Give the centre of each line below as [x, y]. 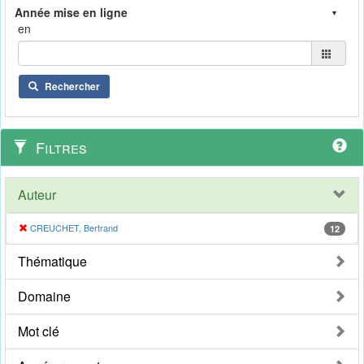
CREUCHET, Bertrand [74, 228]
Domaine [44, 297]
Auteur [37, 195]
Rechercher [72, 87]
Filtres [59, 147]
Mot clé [39, 331]
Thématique [52, 262]
